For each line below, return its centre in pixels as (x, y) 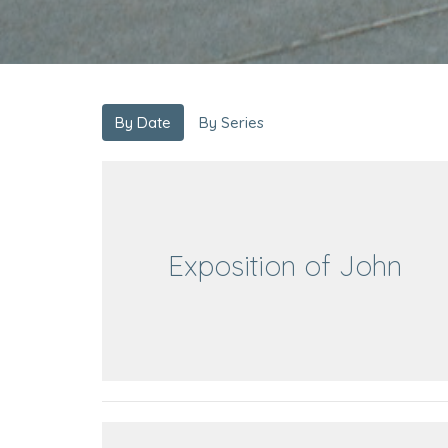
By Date (143, 123)
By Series (231, 123)
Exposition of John (285, 265)
